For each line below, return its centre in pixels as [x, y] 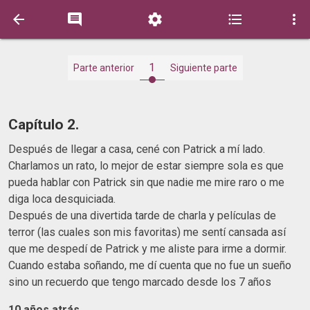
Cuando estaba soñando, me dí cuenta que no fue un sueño [150, 265]
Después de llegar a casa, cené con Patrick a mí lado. [137, 149]
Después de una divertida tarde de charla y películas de [142, 215]
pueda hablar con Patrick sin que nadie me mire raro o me [146, 182]
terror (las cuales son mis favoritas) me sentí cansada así [147, 232]
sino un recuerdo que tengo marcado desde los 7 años [140, 282]
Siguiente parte [203, 68]
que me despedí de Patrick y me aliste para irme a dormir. [147, 248]
